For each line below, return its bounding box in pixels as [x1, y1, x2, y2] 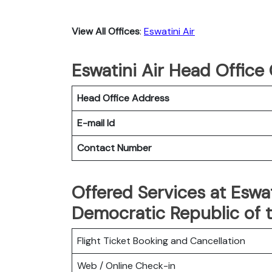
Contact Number [77, 141, 152, 154]
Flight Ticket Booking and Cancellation [77, 234, 245, 247]
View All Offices [72, 24, 140, 38]
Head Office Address [77, 91, 169, 104]
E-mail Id [77, 116, 115, 129]
